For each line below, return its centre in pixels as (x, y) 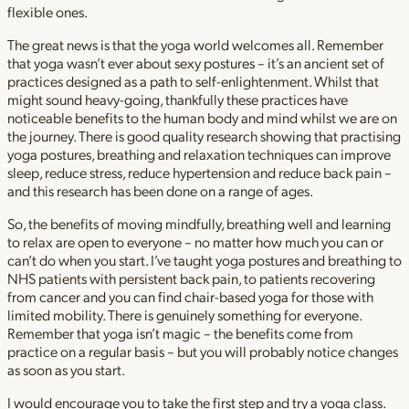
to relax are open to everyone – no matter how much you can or (195, 242)
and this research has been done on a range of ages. (160, 191)
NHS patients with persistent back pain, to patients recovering (191, 278)
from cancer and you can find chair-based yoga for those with (190, 297)
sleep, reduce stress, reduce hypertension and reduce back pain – (199, 173)
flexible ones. (47, 12)
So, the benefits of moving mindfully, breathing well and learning (199, 224)
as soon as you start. (66, 370)
